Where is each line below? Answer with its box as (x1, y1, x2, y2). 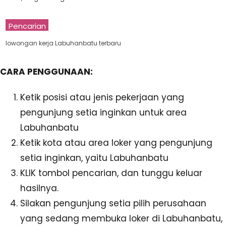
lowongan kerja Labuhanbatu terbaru (6, 39, 121, 48)
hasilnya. (20, 182, 59, 194)
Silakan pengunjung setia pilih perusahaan (20, 197, 206, 209)
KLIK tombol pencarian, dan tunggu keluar (20, 166, 202, 179)
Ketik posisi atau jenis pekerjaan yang (20, 91, 184, 103)
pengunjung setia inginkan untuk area (20, 106, 187, 119)
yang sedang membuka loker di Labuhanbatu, (20, 212, 222, 224)
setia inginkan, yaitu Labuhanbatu (20, 151, 168, 164)
